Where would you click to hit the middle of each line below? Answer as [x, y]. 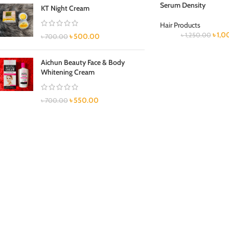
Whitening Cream [68, 72]
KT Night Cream [65, 8]
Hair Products [180, 25]
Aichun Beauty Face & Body [83, 62]
